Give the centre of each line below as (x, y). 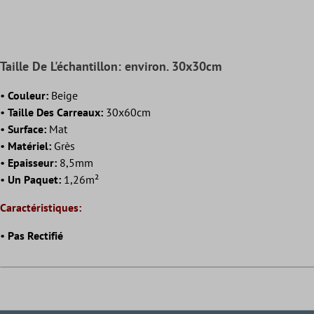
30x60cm (127, 112)
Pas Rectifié (35, 236)
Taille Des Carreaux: (55, 112)
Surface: (27, 129)
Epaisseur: (32, 163)
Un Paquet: (34, 180)
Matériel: (29, 146)
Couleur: (28, 96)
